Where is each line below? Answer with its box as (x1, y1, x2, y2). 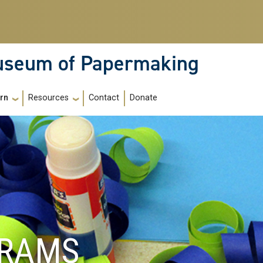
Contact (89, 93, 119, 103)
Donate (130, 93, 157, 103)
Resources (28, 93, 69, 103)
